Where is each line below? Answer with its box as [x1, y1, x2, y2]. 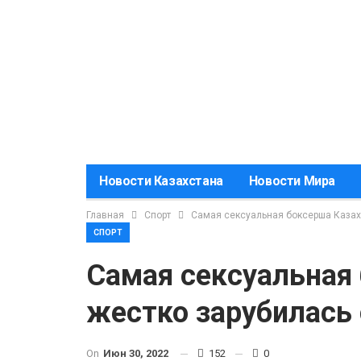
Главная [86, 210, 124, 221]
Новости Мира [248, 173, 336, 189]
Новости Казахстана [99, 173, 223, 189]
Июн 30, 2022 [103, 347, 168, 359]
